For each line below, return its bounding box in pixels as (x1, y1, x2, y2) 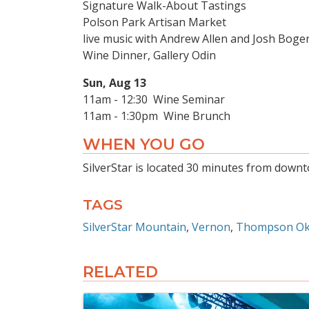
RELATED (83, 262, 158, 282)
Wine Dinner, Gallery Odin (83, 48, 216, 63)
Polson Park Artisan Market (83, 14, 226, 30)
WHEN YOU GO (83, 134, 205, 154)
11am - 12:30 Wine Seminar (83, 92, 225, 108)
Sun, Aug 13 (83, 75, 146, 91)
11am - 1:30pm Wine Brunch (83, 108, 230, 124)
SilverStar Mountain (83, 219, 186, 235)
